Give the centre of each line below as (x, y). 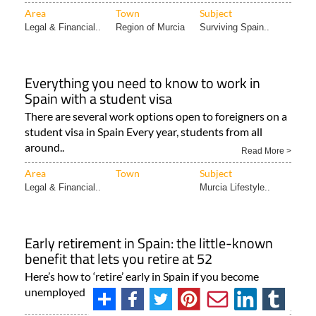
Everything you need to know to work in (142, 83)
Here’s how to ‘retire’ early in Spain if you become (142, 276)
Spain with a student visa (98, 99)
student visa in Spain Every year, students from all (144, 132)
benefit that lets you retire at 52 (119, 259)
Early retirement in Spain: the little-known (149, 243)
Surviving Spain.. (235, 28)
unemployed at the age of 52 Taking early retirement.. (152, 292)
